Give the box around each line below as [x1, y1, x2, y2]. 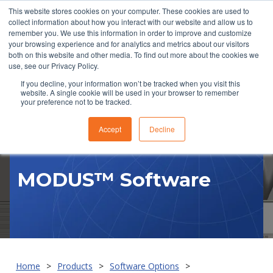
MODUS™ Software [17, 168, 211, 192]
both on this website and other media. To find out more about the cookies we [9, 49, 259, 60]
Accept [98, 124, 121, 134]
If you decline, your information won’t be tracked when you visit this [21, 78, 240, 88]
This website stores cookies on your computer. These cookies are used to [9, 5, 249, 16]
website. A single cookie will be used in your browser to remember [21, 87, 239, 97]
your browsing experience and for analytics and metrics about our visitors [9, 38, 249, 49]
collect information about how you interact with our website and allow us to [9, 16, 253, 27]
